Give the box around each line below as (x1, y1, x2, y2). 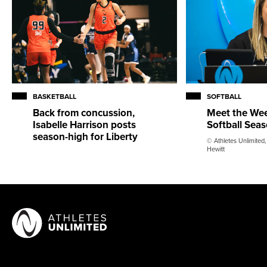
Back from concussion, (33, 105, 135, 120)
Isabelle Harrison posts (33, 117, 136, 132)
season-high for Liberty (33, 129, 138, 144)
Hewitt (207, 144, 225, 154)
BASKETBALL (33, 91, 76, 102)
